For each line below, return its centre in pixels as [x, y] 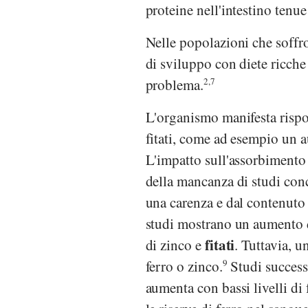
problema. [174, 84]
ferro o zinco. [184, 266]
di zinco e [175, 244]
